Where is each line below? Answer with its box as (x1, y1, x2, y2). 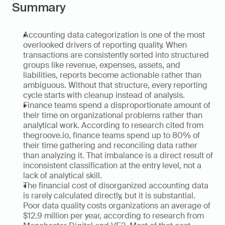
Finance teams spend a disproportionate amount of (23, 100, 210, 110)
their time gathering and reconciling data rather (23, 140, 197, 151)
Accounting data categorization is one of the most (23, 30, 205, 40)
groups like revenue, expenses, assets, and (23, 60, 180, 70)
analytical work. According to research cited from (23, 120, 203, 131)
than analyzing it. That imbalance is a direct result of (23, 150, 213, 161)
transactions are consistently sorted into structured (23, 50, 209, 60)
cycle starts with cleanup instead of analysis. (23, 90, 185, 100)
